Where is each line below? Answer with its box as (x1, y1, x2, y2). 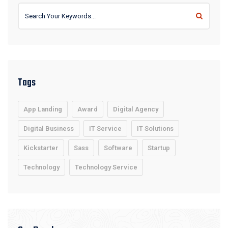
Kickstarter (23, 144, 59, 152)
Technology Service (75, 163, 137, 171)
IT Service (89, 125, 122, 132)
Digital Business (23, 125, 74, 132)
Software (104, 144, 132, 152)
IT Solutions (137, 125, 174, 132)
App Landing (23, 105, 62, 113)
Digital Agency (113, 105, 158, 113)
